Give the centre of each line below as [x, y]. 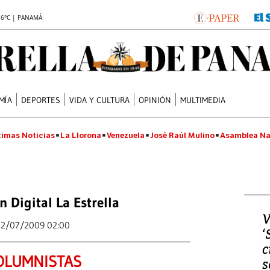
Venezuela [126, 135]
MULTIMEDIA [203, 100]
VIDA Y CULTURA [100, 100]
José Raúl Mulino [182, 135]
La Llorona [81, 135]
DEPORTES [41, 100]
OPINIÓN [155, 100]
